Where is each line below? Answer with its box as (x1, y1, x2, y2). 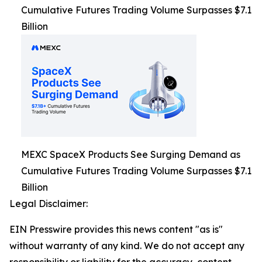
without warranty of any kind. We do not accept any (9, 239, 244, 251)
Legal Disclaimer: (9, 197, 88, 209)
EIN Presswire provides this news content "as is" (9, 223, 223, 235)
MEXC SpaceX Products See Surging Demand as (21, 148, 240, 160)
